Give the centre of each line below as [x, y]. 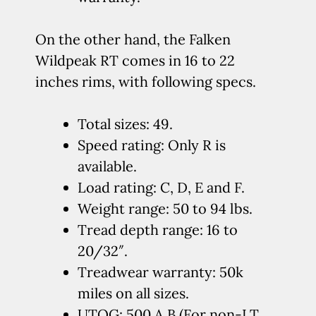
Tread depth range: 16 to [158, 230]
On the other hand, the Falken [133, 39]
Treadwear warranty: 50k [160, 272]
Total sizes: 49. [125, 124]
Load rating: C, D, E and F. [161, 187]
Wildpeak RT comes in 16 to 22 [135, 60]
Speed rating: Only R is [152, 145]
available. [107, 166]
